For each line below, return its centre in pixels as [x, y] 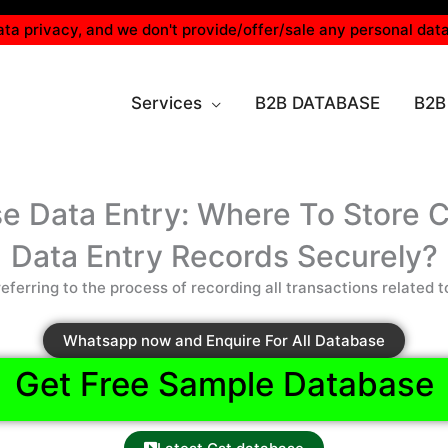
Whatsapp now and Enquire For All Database [224, 340]
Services [166, 103]
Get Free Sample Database [224, 384]
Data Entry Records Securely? [224, 256]
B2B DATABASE [317, 103]
